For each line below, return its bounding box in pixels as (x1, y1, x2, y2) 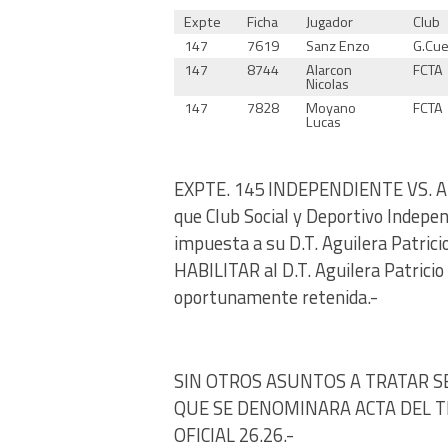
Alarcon (306, 58, 353, 81)
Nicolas (306, 72, 350, 95)
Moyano (306, 96, 357, 119)
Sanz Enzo (306, 34, 371, 57)
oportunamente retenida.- (174, 282, 378, 311)
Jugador (306, 10, 354, 33)
